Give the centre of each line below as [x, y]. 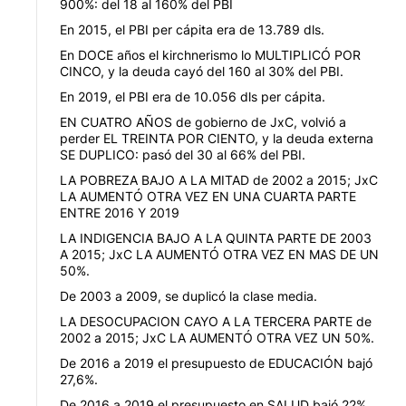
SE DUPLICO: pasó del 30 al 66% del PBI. [183, 155]
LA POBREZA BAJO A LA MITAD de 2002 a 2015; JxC [219, 180]
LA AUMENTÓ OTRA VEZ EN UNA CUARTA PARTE [208, 197]
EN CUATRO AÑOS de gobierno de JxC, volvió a [203, 122]
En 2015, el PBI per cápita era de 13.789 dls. [192, 30]
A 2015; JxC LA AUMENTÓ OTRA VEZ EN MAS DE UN [219, 255]
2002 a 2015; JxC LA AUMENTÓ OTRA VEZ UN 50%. [217, 338]
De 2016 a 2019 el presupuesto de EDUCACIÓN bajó [216, 363]
